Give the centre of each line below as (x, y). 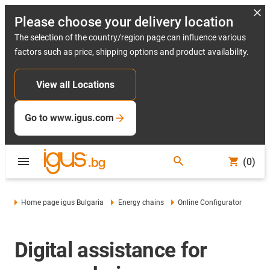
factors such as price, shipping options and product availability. (132, 52)
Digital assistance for (111, 250)
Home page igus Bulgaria (63, 202)
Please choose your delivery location (124, 22)
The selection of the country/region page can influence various (130, 37)
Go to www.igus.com (69, 118)
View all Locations (75, 85)
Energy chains (141, 202)
